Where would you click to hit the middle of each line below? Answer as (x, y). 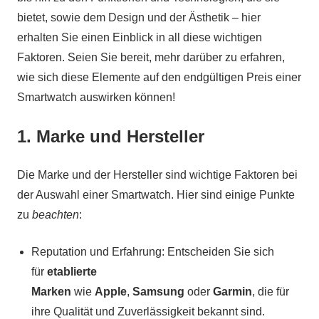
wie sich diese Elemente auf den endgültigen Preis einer (159, 77)
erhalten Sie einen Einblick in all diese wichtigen (140, 37)
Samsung (158, 291)
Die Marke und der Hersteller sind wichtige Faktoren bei (157, 174)
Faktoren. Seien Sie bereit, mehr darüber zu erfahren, (151, 57)
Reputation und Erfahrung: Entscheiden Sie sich (153, 251)
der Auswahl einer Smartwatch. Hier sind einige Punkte (156, 194)
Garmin (232, 291)
